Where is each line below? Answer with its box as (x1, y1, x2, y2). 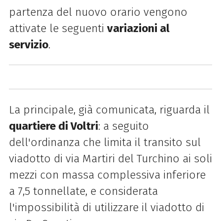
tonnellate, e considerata (33, 184, 158, 198)
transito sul (143, 135, 201, 149)
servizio (8, 37, 48, 51)
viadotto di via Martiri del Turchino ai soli (8, 151, 212, 165)
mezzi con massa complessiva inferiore (8, 168, 206, 182)
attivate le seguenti (8, 21, 107, 35)
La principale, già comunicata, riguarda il (8, 103, 210, 116)
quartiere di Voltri (8, 119, 98, 133)
